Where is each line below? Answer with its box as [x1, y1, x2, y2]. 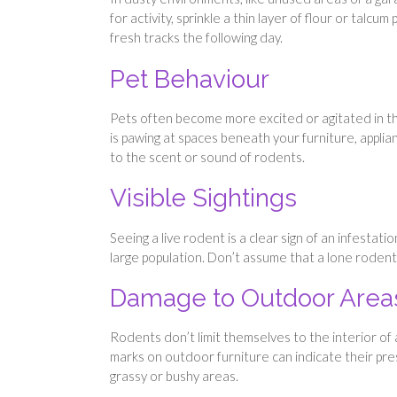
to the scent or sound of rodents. [110, 148, 305, 165]
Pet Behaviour [110, 64, 269, 94]
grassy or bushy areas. [110, 368, 238, 385]
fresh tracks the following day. [110, 29, 283, 46]
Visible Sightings [110, 183, 297, 214]
